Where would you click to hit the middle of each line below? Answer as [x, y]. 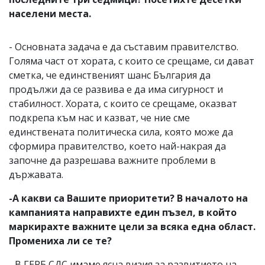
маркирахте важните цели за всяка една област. [132, 226]
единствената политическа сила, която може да [121, 132]
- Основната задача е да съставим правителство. [124, 46]
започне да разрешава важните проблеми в [112, 160]
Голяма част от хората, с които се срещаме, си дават [132, 61]
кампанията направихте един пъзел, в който [123, 212]
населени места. [50, 13]
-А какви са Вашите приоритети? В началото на [128, 198]
